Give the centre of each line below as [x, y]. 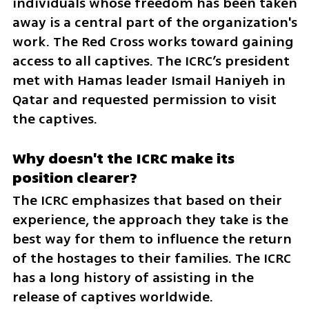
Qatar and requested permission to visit [144, 100]
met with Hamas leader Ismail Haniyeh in [149, 81]
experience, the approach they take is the [150, 219]
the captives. [54, 119]
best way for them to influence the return [152, 239]
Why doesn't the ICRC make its [123, 158]
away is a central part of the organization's [154, 23]
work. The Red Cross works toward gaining [153, 42]
